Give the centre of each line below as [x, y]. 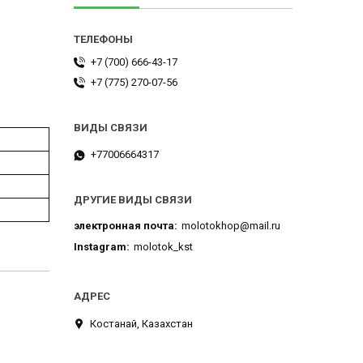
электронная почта [124, 225]
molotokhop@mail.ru [231, 225]
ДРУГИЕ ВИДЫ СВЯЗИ [133, 200]
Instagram [100, 247]
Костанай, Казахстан [141, 323]
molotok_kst [163, 247]
